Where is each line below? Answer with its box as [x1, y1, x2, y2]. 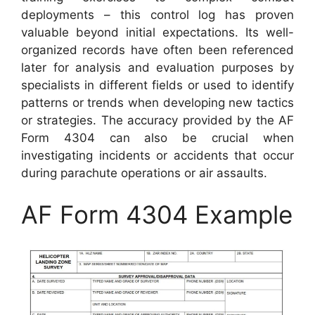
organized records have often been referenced [21, 42, 294, 57]
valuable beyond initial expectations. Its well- [21, 25, 294, 39]
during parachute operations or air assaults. [21, 165, 267, 180]
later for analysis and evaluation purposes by [21, 60, 294, 75]
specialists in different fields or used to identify [21, 77, 294, 92]
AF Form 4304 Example [21, 200, 292, 229]
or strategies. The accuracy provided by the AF [21, 112, 294, 127]
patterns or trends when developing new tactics [21, 95, 294, 110]
